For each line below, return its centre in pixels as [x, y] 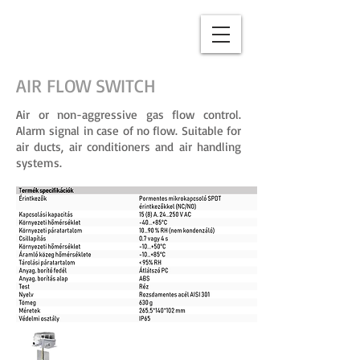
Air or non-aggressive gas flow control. [129, 115]
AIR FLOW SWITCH [86, 86]
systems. [39, 163]
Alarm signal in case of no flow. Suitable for [129, 131]
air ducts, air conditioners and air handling [129, 147]
